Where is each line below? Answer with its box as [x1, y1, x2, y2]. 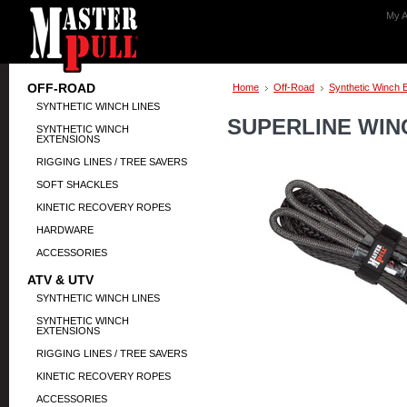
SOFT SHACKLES [36, 179, 118, 190]
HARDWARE [36, 224, 94, 235]
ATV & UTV [27, 273, 94, 287]
